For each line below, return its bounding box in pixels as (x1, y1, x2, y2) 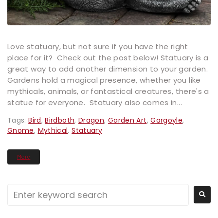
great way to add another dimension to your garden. (7, 63, 210, 74)
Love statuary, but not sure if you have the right (7, 41, 188, 52)
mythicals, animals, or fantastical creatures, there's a (7, 86, 209, 96)
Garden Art (108, 115, 147, 125)
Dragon (78, 115, 105, 125)
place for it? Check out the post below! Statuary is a (7, 52, 209, 63)
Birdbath (45, 115, 75, 125)
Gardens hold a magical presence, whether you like (7, 74, 201, 85)
